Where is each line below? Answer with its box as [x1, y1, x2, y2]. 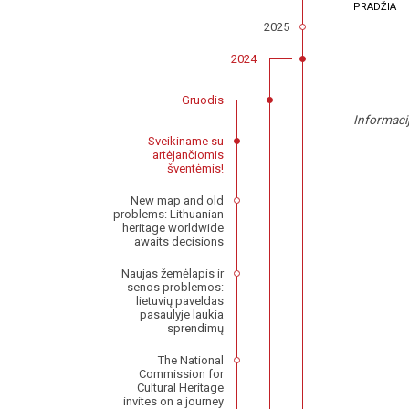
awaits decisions [134, 235, 225, 249]
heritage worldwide [122, 221, 225, 236]
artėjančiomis [152, 148, 225, 163]
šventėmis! [167, 162, 225, 176]
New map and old [131, 194, 225, 208]
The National [158, 353, 225, 368]
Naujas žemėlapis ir [121, 267, 225, 281]
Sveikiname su [148, 134, 225, 149]
